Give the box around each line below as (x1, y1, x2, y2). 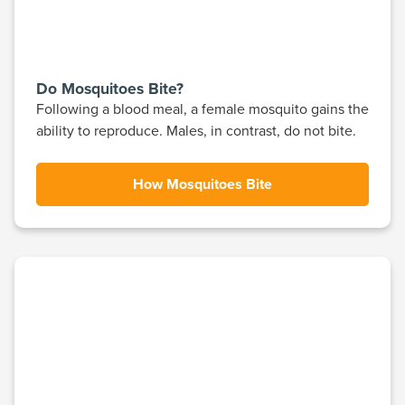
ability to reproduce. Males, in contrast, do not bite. (36, 120, 356, 141)
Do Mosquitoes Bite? (36, 77, 184, 100)
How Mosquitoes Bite (133, 174, 272, 195)
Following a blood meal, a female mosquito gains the (36, 99, 369, 119)
